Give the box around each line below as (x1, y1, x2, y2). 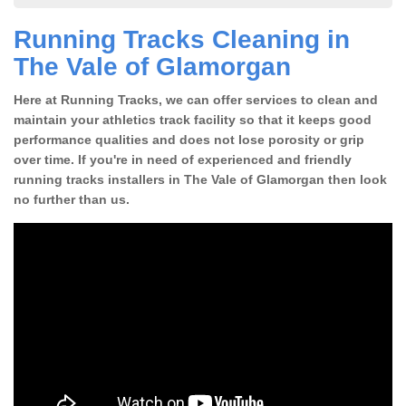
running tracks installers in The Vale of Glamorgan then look (14, 171, 387, 187)
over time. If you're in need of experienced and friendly (14, 151, 352, 167)
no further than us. (14, 191, 130, 207)
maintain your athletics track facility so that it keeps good (14, 111, 372, 127)
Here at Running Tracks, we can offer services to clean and (14, 92, 378, 107)
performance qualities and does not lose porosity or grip (14, 131, 364, 147)
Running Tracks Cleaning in (14, 24, 350, 53)
